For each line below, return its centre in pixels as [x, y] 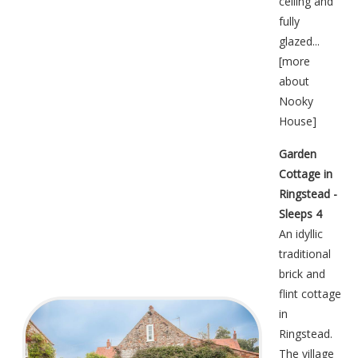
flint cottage [310, 293]
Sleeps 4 [300, 213]
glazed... [299, 41]
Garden [298, 153]
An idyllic [301, 233]
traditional [305, 253]
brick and [302, 273]
